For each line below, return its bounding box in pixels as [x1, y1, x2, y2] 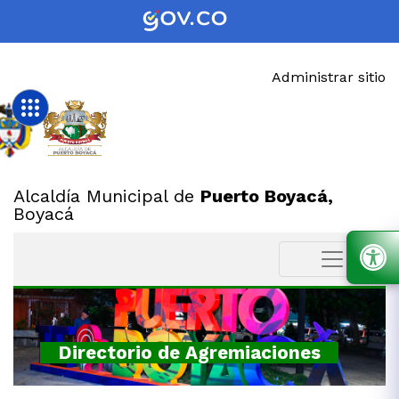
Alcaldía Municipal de [13, 185, 200, 207]
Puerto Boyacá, [200, 185, 333, 207]
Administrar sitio [272, 69, 386, 85]
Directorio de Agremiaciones [58, 341, 321, 363]
